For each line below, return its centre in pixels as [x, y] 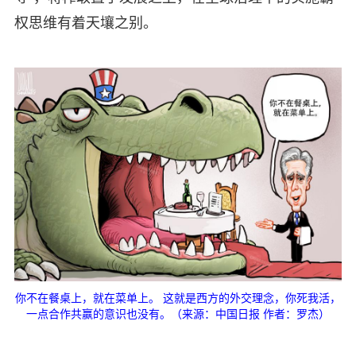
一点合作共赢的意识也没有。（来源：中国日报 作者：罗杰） [178, 313]
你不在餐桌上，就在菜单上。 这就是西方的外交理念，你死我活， [178, 298]
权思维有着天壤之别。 [85, 23]
